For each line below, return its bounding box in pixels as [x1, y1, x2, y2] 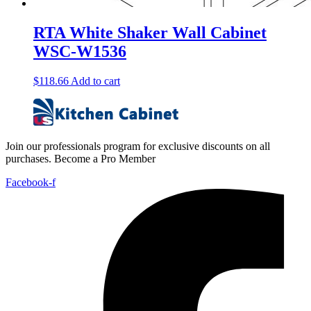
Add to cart [71, 74, 120, 87]
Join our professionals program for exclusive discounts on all [6, 140, 270, 152]
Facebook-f [6, 176, 56, 188]
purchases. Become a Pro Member [6, 152, 155, 165]
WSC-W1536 [33, 42, 126, 60]
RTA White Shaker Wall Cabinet [33, 23, 267, 42]
